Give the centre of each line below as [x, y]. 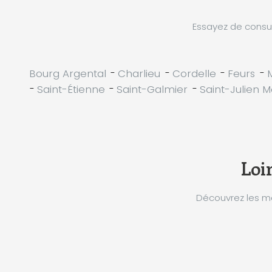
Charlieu [139, 73]
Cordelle [194, 73]
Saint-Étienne [71, 89]
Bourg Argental [67, 73]
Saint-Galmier [152, 89]
